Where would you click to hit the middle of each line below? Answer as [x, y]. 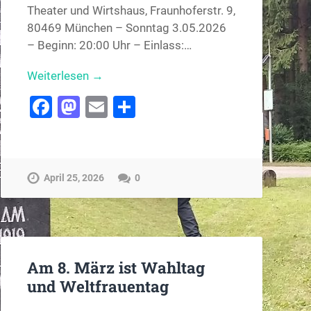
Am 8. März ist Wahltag [116, 267]
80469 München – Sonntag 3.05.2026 [126, 27]
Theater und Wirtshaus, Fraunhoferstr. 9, [131, 10]
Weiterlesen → [65, 75]
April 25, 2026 [74, 178]
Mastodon [129, 107]
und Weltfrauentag [98, 286]
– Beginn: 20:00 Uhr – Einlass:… [109, 45]
